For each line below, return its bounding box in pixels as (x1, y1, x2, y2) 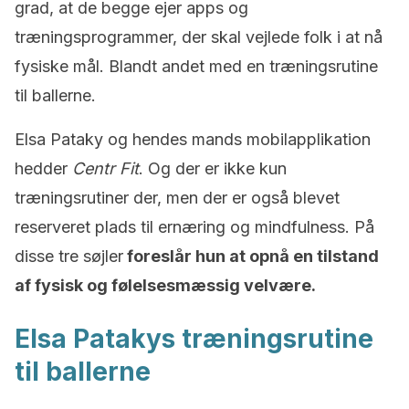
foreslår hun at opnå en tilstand (123, 246, 379, 266)
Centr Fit (72, 159, 139, 178)
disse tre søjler (15, 246, 123, 266)
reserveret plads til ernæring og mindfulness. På (15, 217, 374, 236)
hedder (15, 159, 72, 178)
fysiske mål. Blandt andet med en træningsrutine (15, 57, 378, 76)
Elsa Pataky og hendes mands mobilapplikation (15, 130, 371, 149)
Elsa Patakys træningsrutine (15, 323, 373, 354)
